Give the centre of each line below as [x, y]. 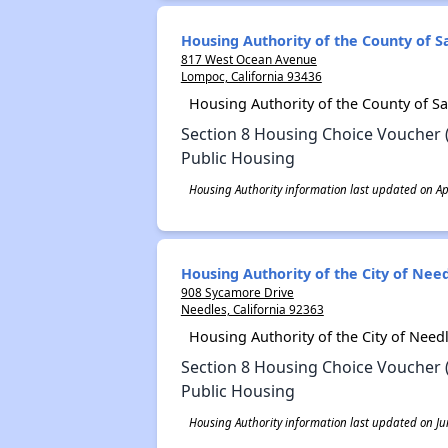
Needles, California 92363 [252, 309]
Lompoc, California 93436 [251, 76]
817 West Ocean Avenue [248, 59]
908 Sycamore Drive [237, 292]
